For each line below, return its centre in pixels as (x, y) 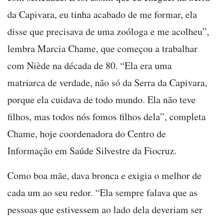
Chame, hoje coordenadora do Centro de (87, 134)
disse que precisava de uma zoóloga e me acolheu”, (108, 32)
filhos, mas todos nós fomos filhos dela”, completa (107, 117)
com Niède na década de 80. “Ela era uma (90, 66)
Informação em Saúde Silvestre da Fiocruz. (92, 151)
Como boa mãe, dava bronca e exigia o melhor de (104, 176)
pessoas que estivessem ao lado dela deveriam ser (105, 210)
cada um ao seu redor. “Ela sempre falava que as (102, 193)
